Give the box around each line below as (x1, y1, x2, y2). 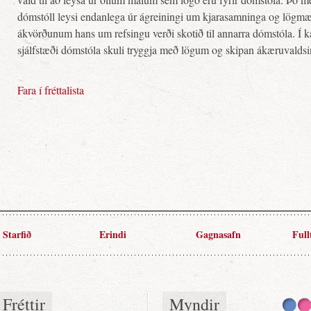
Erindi (99, 227, 126, 242)
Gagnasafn (196, 227, 241, 242)
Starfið (3, 227, 31, 242)
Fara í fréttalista (17, 83, 84, 97)
